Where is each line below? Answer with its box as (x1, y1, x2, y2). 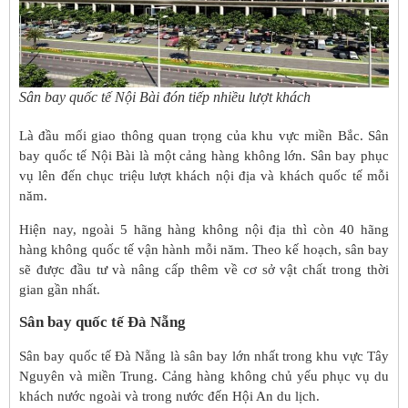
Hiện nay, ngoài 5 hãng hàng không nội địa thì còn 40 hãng (19, 221, 389, 237)
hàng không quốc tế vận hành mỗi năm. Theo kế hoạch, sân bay (19, 241, 389, 257)
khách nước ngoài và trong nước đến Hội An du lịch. (19, 389, 320, 404)
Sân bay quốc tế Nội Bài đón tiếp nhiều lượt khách (19, 89, 311, 106)
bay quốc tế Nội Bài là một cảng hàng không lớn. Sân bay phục (19, 148, 389, 164)
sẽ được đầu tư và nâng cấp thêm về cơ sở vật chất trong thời (19, 261, 389, 277)
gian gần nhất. (19, 281, 100, 297)
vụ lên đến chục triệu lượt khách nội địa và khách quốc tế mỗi (19, 168, 389, 184)
